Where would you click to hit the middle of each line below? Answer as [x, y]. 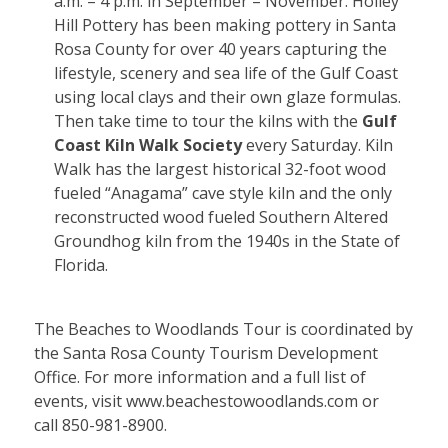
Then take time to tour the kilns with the [207, 120]
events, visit [79, 400]
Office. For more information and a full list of [199, 376]
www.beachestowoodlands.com [241, 400]
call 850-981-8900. [100, 424]
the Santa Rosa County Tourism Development [205, 352]
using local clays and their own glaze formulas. [227, 96]
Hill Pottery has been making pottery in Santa [224, 24]
